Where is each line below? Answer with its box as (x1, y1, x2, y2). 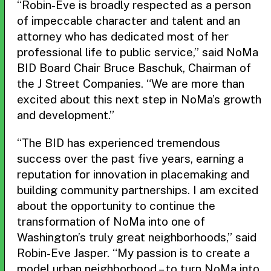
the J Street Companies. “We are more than (17, 77, 244, 90)
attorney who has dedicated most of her (17, 30, 229, 43)
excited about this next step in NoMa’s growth (17, 93, 261, 106)
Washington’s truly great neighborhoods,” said (17, 230, 256, 244)
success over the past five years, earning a (17, 152, 244, 165)
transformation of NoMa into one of (17, 215, 205, 228)
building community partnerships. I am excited (17, 183, 258, 197)
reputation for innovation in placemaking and (17, 168, 249, 181)
